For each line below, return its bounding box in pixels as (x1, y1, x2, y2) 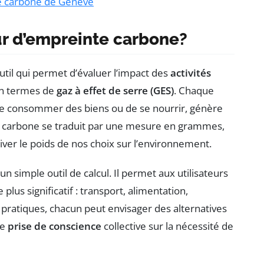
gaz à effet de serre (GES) (57, 83, 174, 97)
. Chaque (174, 83, 214, 97)
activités (170, 65, 211, 80)
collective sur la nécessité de (101, 219, 233, 233)
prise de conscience (8, 219, 101, 233)
